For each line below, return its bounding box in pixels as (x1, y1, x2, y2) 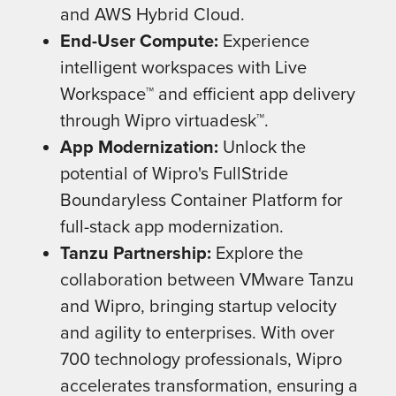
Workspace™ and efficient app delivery (60, 80, 355, 106)
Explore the (211, 240, 303, 265)
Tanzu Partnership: (60, 240, 211, 266)
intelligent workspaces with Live (60, 54, 307, 80)
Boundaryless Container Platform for (60, 187, 343, 212)
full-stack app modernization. (60, 213, 284, 239)
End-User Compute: (60, 27, 218, 54)
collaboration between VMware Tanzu (60, 266, 354, 292)
